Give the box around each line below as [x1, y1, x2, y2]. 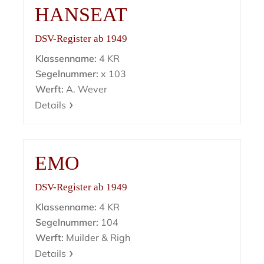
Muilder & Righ [64, 232, 131, 244]
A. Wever [64, 83, 108, 95]
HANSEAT [35, 4, 128, 26]
